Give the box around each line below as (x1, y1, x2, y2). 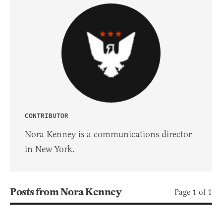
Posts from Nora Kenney (10, 185, 121, 199)
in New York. (25, 143, 75, 155)
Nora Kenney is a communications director (25, 128, 192, 140)
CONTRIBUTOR (25, 111, 68, 121)
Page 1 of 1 (174, 187, 212, 197)
